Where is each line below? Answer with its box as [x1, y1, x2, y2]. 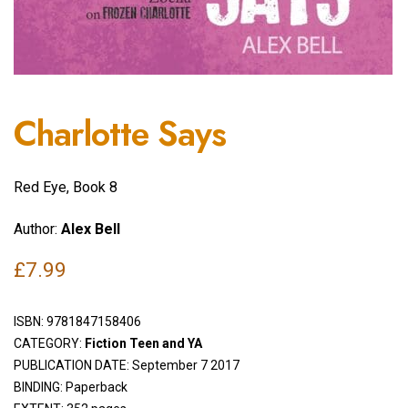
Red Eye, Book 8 [14, 178, 117, 196]
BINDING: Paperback [14, 379, 127, 394]
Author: [14, 220, 61, 239]
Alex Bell [61, 220, 120, 239]
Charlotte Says [14, 108, 226, 159]
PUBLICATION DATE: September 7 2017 [14, 357, 240, 372]
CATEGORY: [14, 335, 85, 351]
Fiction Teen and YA [85, 335, 202, 351]
